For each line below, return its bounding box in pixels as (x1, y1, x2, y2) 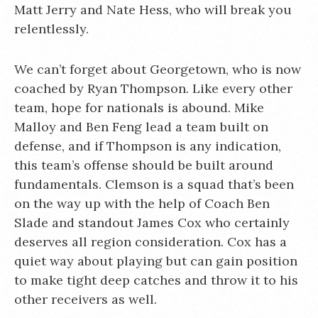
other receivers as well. (14, 291, 157, 307)
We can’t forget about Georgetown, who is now (14, 61, 301, 77)
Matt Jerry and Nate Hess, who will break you (14, 1, 292, 18)
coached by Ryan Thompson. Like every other (14, 80, 292, 97)
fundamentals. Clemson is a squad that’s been (14, 176, 294, 192)
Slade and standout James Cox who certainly (14, 214, 290, 231)
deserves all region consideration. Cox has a (14, 234, 287, 250)
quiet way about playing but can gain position (14, 253, 297, 269)
